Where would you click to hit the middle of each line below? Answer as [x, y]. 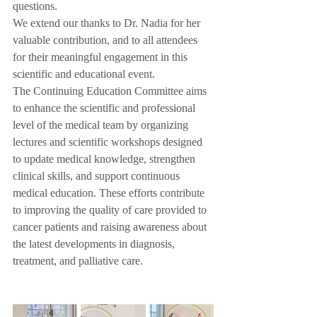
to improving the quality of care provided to [111, 211]
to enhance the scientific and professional [105, 109]
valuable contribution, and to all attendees [106, 41]
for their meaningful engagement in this [102, 58]
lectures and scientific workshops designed [109, 143]
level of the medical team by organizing [102, 126]
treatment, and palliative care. [78, 262]
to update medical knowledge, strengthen [105, 160]
